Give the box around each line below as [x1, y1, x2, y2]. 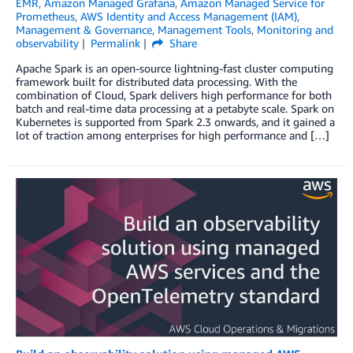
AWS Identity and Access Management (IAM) [80, 9, 297, 23]
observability [16, 35, 79, 50]
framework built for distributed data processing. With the [16, 74, 297, 88]
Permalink [90, 35, 140, 50]
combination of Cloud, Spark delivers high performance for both [16, 87, 332, 102]
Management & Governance [16, 22, 152, 36]
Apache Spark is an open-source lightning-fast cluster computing [16, 61, 333, 75]
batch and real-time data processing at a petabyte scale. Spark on [16, 101, 334, 115]
